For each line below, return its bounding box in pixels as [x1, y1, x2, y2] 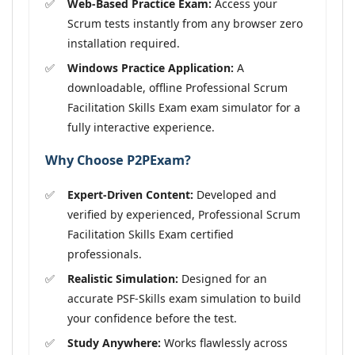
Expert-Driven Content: [67, 186, 193, 202]
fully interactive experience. [67, 119, 215, 135]
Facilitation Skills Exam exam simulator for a [67, 99, 300, 115]
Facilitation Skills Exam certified [67, 226, 234, 242]
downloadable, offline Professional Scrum [67, 79, 288, 95]
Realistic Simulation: [67, 270, 178, 286]
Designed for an [178, 270, 267, 286]
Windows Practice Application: [67, 59, 234, 75]
